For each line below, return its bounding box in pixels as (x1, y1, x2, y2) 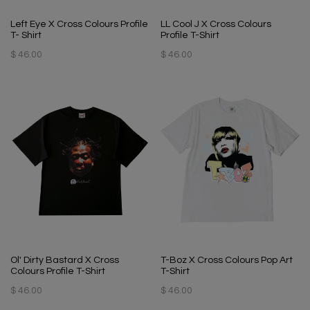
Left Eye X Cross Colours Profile (10, 19, 148, 29)
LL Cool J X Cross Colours (160, 19, 271, 29)
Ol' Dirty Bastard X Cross (10, 255, 119, 265)
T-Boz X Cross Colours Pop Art (160, 255, 293, 265)
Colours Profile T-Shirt (10, 266, 105, 276)
